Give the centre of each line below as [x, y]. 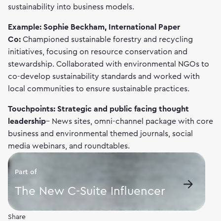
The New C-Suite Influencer [90, 192]
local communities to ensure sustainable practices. [99, 89]
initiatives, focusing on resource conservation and [98, 52]
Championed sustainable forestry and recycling [107, 39]
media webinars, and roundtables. [69, 146]
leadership [27, 121]
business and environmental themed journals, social [100, 134]
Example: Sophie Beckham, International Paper [94, 27]
